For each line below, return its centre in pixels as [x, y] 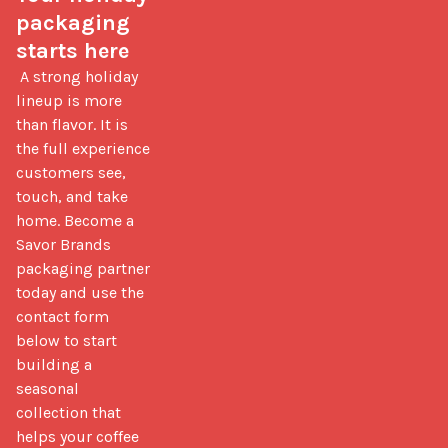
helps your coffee [77, 436]
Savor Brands [63, 244]
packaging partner [83, 268]
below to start [66, 340]
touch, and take [72, 196]
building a [54, 364]
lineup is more [69, 100]
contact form [62, 316]
